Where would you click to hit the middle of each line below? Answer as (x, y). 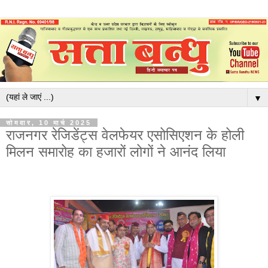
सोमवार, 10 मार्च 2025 (49, 123)
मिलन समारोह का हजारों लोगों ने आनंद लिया (116, 152)
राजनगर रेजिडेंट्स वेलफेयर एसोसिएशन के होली (125, 135)
